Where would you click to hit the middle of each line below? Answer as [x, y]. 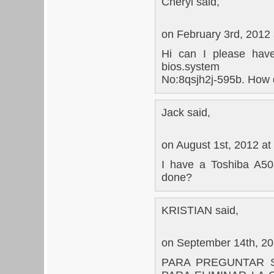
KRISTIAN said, [200, 210]
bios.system [191, 66]
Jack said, [186, 112]
